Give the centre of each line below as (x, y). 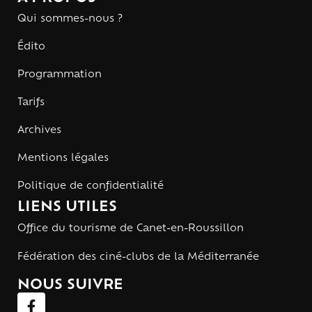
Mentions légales (63, 159)
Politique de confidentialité (91, 187)
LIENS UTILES (67, 208)
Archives (39, 131)
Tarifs (31, 103)
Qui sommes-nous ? (70, 19)
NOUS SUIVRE (70, 286)
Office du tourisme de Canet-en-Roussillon (131, 229)
